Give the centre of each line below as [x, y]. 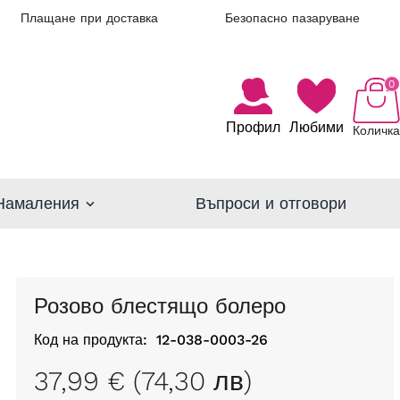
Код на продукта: [90, 339]
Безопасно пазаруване [292, 18]
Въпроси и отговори [271, 203]
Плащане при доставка [89, 18]
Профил [253, 128]
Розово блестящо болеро [166, 306]
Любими [316, 128]
